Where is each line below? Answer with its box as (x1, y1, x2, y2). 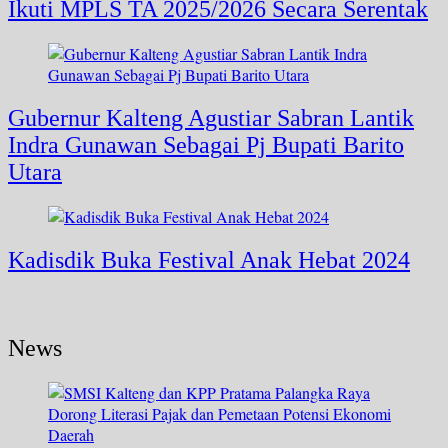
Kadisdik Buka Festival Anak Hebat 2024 (8, 246, 410, 273)
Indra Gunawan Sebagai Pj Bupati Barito (8, 131, 404, 158)
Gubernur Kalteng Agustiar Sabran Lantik (8, 104, 414, 131)
